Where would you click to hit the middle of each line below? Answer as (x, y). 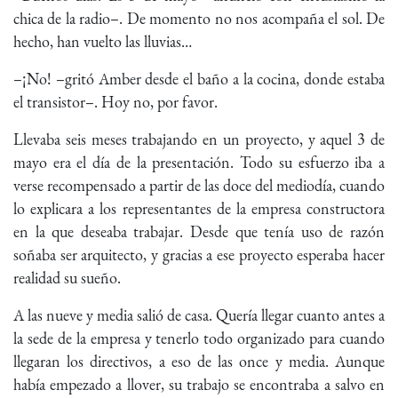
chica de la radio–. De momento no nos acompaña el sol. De (199, 19)
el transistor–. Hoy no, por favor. (115, 102)
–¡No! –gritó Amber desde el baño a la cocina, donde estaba (199, 79)
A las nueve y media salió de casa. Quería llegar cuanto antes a (199, 315)
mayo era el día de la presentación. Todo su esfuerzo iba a (199, 163)
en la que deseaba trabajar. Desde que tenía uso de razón (199, 232)
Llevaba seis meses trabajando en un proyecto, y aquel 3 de (199, 139)
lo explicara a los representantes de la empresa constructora (199, 209)
